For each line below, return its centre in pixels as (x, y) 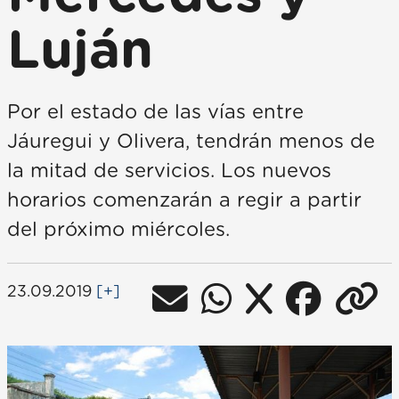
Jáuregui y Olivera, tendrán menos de (191, 142)
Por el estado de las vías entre (155, 112)
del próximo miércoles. (118, 230)
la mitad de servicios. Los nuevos (169, 171)
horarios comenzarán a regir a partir (184, 200)
